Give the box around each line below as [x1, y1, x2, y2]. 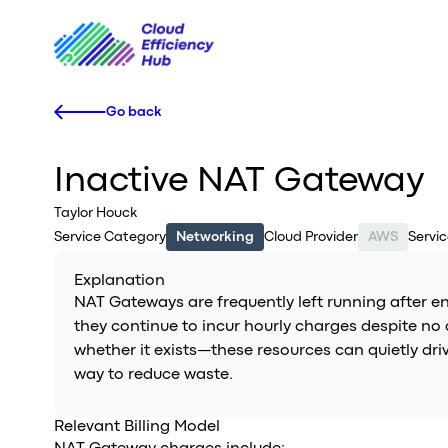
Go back [105, 106, 162, 118]
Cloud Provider [263, 231, 358, 243]
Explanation [73, 274, 165, 288]
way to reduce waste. [73, 368, 233, 382]
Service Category [53, 231, 166, 243]
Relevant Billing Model [53, 420, 220, 434]
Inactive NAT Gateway [53, 166, 424, 197]
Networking [175, 231, 254, 243]
